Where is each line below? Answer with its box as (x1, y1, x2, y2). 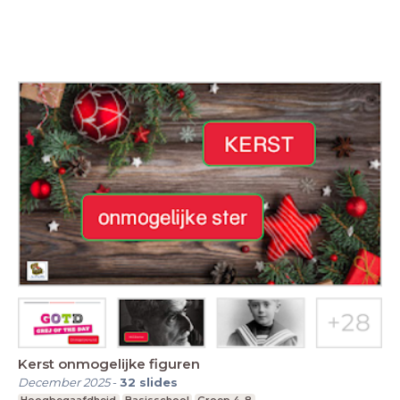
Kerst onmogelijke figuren (18, 355, 200, 373)
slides (139, 375, 178, 390)
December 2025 (18, 375, 110, 390)
